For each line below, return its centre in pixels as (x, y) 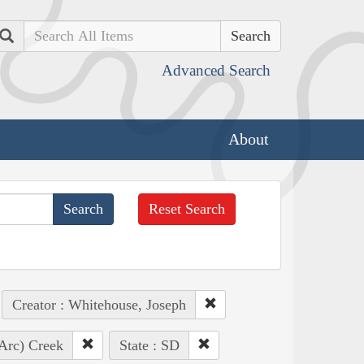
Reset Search (187, 208)
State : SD (149, 345)
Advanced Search (216, 70)
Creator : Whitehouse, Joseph (99, 304)
